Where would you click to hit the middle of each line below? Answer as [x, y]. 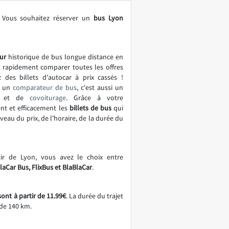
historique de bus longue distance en [65, 57]
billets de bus [90, 108]
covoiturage [48, 98]
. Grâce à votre [95, 98]
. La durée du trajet [95, 196]
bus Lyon [109, 18]
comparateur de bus [45, 87]
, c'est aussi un [100, 87]
